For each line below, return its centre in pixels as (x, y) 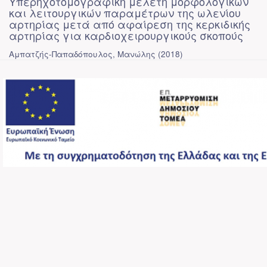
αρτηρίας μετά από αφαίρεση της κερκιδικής (130, 24)
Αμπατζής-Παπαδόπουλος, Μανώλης (82, 54)
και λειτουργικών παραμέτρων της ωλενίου (125, 13)
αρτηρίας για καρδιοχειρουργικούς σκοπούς (126, 35)
